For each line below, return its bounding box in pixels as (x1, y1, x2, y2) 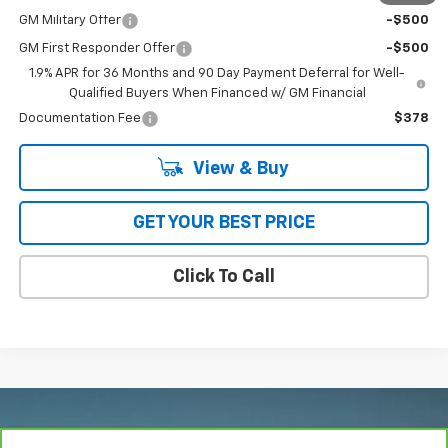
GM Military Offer (18, 14, 121, 28)
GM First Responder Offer (18, 42, 175, 56)
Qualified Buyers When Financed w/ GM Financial (68, 87, 366, 101)
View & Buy (189, 160, 289, 179)
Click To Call (173, 268, 275, 287)
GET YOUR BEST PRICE (133, 214, 315, 233)
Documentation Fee (18, 112, 141, 126)
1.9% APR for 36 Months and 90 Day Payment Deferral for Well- (29, 67, 406, 81)
